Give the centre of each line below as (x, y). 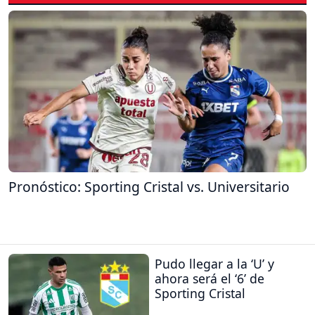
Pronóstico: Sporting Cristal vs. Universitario (149, 187)
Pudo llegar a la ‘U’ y (214, 263)
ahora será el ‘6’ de (210, 278)
